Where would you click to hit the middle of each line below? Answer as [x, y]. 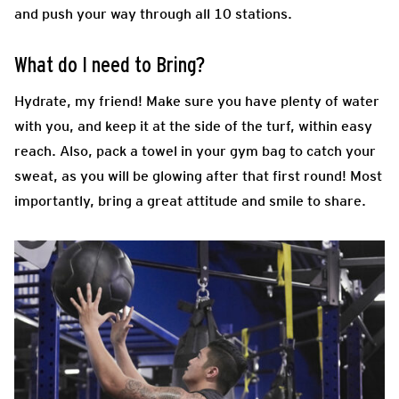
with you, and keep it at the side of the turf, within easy [193, 126]
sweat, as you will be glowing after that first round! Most [198, 175]
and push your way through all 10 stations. [153, 13]
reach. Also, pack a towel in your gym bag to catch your [195, 151]
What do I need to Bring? [110, 65]
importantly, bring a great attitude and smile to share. [190, 200]
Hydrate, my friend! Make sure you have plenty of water [197, 101]
